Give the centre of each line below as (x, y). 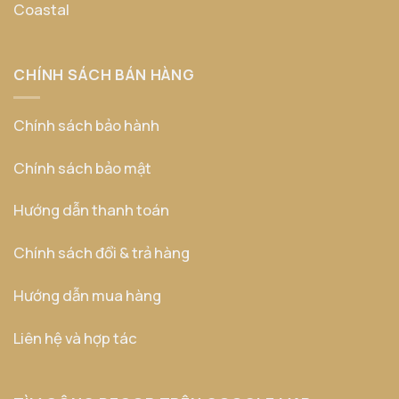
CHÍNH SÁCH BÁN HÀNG (104, 74)
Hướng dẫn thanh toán (91, 210)
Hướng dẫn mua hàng (87, 295)
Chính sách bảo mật (82, 167)
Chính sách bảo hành (86, 125)
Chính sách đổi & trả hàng (102, 253)
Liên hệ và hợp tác (75, 338)
